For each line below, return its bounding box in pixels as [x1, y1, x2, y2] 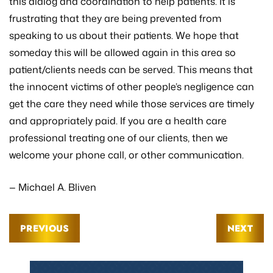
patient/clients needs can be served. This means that [9, 63, 253, 77]
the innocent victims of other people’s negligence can [9, 80, 254, 94]
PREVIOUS [20, 222, 69, 236]
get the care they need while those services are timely [9, 97, 254, 111]
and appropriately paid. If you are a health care [9, 114, 227, 128]
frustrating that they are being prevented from [9, 12, 221, 26]
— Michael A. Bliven [9, 180, 96, 194]
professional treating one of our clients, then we [9, 131, 228, 145]
